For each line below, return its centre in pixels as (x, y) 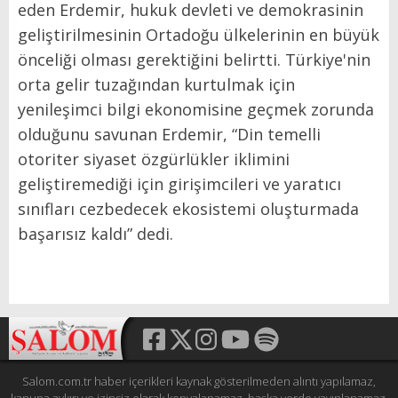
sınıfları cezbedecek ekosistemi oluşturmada (188, 209)
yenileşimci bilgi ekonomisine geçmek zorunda (196, 110)
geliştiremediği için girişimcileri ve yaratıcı (179, 184)
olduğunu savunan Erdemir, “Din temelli (169, 135)
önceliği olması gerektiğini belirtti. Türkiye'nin (194, 60)
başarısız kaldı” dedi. (96, 234)
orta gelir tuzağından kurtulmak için (156, 85)
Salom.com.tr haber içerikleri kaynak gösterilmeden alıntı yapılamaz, (199, 382)
